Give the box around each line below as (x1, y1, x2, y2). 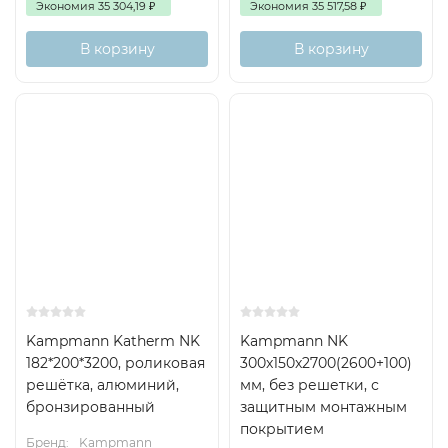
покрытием (240, 420, 324, 438)
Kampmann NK (240, 332, 348, 350)
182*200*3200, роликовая (26, 354, 205, 372)
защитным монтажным (240, 398, 407, 416)
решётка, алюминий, (26, 376, 179, 394)
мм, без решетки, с (240, 376, 379, 394)
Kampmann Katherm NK (26, 332, 200, 350)
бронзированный (26, 398, 155, 416)
